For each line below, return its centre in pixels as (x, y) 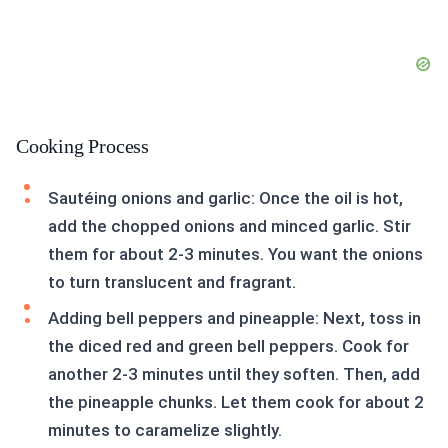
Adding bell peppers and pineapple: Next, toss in (234, 318)
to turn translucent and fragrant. (172, 282)
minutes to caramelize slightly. (165, 430)
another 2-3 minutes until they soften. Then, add (234, 374)
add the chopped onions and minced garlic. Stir (229, 226)
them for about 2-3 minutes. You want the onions (235, 254)
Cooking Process (82, 146)
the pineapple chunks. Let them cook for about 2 (236, 402)
